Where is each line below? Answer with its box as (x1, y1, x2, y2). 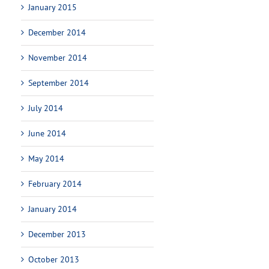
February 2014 (28, 178, 82, 189)
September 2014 (28, 77, 89, 88)
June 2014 (28, 128, 67, 139)
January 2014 (28, 204, 77, 214)
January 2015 (28, 2, 77, 13)
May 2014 (28, 153, 65, 164)
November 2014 (28, 52, 88, 63)
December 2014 (28, 27, 86, 38)
